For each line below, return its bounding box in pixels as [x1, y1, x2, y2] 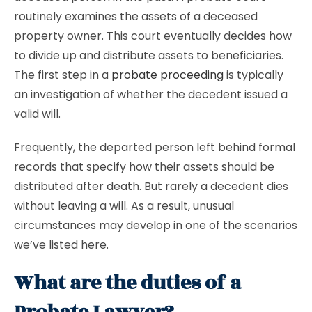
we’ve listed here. [14, 237, 111, 253]
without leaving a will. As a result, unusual [14, 198, 234, 214]
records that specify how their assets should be [14, 159, 274, 175]
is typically [224, 67, 283, 83]
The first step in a [14, 67, 111, 83]
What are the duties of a [14, 268, 241, 298]
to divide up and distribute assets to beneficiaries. [14, 47, 283, 63]
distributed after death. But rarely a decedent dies [14, 178, 288, 194]
